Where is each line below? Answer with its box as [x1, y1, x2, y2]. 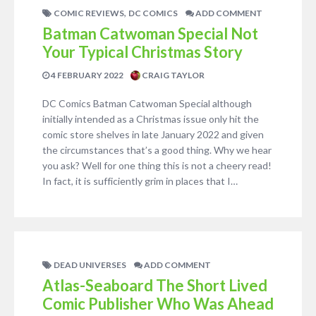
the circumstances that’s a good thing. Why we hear [42, 144, 272, 156]
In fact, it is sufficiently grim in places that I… [42, 175, 238, 187]
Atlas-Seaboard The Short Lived [42, 276, 267, 295]
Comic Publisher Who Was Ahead [42, 294, 274, 313]
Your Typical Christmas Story [42, 42, 243, 61]
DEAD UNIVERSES [54, 260, 126, 270]
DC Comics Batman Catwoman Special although [42, 97, 252, 109]
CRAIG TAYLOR [140, 70, 205, 80]
